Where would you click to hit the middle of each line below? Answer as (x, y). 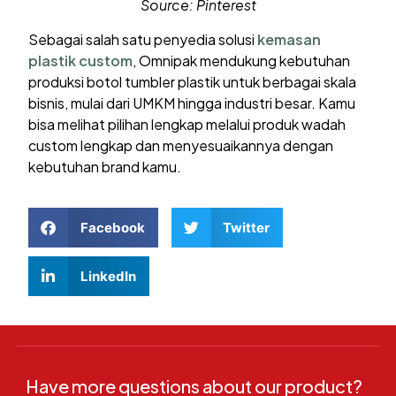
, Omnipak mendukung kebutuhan (242, 60)
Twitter (247, 227)
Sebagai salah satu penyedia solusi (143, 39)
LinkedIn (108, 276)
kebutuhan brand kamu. (105, 166)
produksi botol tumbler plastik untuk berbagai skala (193, 81)
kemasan (289, 39)
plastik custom (81, 60)
